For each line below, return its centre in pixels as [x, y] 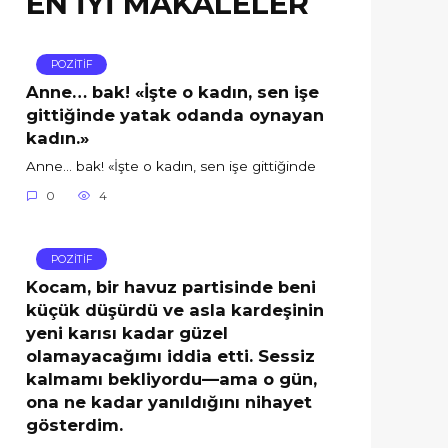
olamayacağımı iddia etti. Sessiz [170, 355]
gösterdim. [74, 424]
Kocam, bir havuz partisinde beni [171, 286]
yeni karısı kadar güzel [127, 332]
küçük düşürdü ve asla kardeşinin [175, 309]
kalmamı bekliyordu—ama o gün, [171, 378]
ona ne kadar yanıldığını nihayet [169, 401]
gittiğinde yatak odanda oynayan [175, 114]
